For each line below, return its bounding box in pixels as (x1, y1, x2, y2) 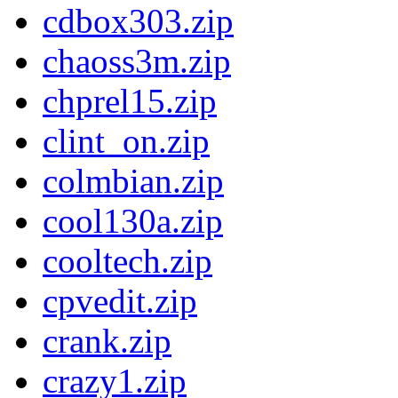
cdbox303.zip (43, 2, 234, 41)
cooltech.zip (43, 242, 212, 281)
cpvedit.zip (43, 282, 197, 321)
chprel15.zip (43, 82, 217, 121)
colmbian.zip (43, 162, 224, 201)
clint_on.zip (43, 122, 210, 161)
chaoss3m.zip (43, 42, 231, 81)
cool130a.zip (43, 202, 223, 241)
